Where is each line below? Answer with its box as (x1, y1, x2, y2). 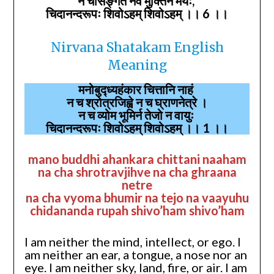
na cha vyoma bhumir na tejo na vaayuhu (25, 190, 249, 205)
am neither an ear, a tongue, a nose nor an (24, 246, 247, 262)
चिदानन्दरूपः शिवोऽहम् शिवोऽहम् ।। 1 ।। (46, 120, 228, 135)
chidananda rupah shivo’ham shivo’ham (29, 202, 245, 218)
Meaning (107, 56, 167, 73)
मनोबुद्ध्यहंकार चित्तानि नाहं (78, 81, 196, 97)
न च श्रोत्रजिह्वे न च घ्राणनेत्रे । (67, 94, 207, 109)
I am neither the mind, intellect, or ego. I (24, 234, 241, 249)
